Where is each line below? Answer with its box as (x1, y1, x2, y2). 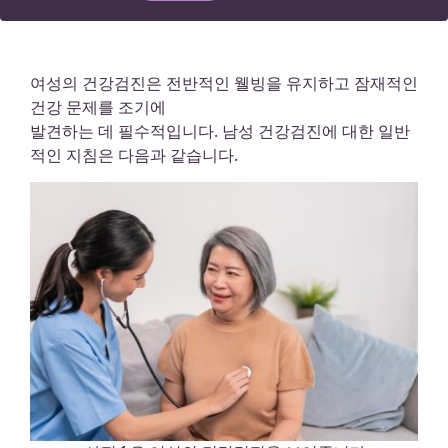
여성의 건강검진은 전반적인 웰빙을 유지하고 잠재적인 (30, 72, 418, 95)
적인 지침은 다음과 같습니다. (30, 144, 238, 167)
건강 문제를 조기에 (30, 96, 166, 119)
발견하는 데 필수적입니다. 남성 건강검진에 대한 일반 (30, 120, 410, 143)
